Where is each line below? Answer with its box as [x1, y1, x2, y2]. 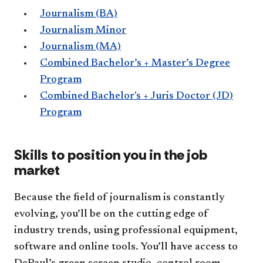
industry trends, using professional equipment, [14, 225, 238, 236]
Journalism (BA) [40, 9, 117, 19]
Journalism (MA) [40, 42, 121, 52]
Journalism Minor [40, 25, 126, 36]
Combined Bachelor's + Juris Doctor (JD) [40, 91, 233, 102]
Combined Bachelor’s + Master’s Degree [40, 58, 230, 69]
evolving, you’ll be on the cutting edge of [14, 209, 208, 220]
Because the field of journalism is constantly [14, 193, 225, 203]
